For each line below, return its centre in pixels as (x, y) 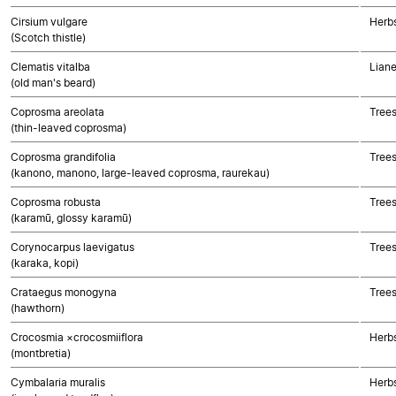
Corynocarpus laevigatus (72, 247)
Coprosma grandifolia (63, 157)
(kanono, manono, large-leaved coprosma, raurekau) (140, 173)
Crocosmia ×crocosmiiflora (77, 337)
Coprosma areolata (57, 112)
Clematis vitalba (50, 67)
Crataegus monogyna (64, 292)
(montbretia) (41, 353)
